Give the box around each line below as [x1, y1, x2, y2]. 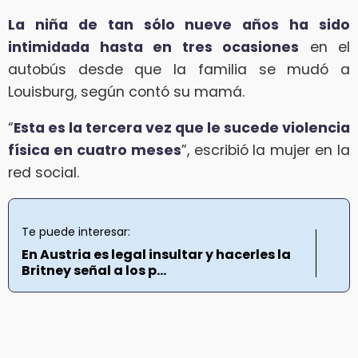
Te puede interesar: [22, 223, 130, 240]
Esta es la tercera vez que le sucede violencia [14, 118, 350, 138]
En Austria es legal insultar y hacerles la [22, 245, 291, 264]
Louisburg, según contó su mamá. [8, 82, 245, 101]
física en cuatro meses [8, 141, 181, 161]
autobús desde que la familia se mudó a [8, 59, 350, 79]
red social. [8, 163, 79, 183]
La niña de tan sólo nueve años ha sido [8, 14, 350, 34]
